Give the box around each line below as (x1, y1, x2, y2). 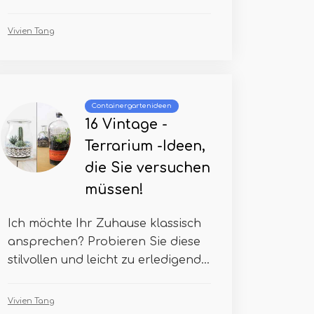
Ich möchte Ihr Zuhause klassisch (8, 217, 201, 230)
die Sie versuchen (85, 161, 210, 175)
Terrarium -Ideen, (85, 139, 205, 153)
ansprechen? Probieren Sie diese (8, 235, 200, 248)
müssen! (85, 182, 144, 197)
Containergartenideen (92, 102, 172, 109)
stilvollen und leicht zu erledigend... (8, 254, 210, 266)
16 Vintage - (85, 117, 168, 132)
